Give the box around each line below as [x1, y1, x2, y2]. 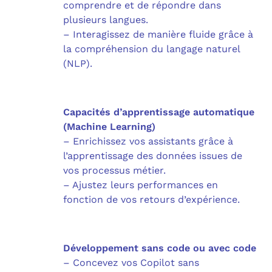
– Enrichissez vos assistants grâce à [63, 135, 233, 147]
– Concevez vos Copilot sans [63, 256, 199, 268]
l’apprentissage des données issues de [63, 149, 242, 161]
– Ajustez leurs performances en [63, 178, 218, 191]
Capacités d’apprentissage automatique [63, 106, 254, 118]
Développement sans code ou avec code [63, 242, 256, 254]
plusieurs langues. [63, 13, 148, 25]
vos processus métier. [63, 164, 166, 176]
